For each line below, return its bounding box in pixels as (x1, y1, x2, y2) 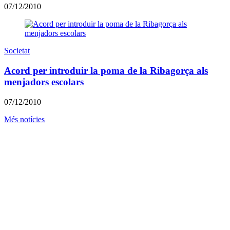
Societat (4, 46, 30, 55)
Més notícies (4, 114, 45, 124)
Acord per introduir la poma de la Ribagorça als (4, 65, 208, 76)
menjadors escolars (4, 76, 84, 87)
